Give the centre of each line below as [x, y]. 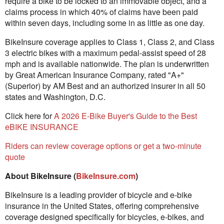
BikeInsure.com [106, 176]
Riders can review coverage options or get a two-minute [103, 146]
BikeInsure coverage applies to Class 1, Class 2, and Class [110, 42]
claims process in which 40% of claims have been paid [101, 12]
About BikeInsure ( [40, 176]
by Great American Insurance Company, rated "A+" [94, 75]
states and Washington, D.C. [55, 97]
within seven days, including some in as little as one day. [105, 23]
